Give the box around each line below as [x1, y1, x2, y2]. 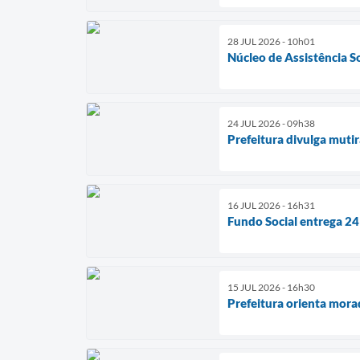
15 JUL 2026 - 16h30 [227, 280, 315, 293]
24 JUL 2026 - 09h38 [227, 117, 315, 129]
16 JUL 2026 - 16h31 [227, 198, 315, 211]
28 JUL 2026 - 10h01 [227, 35, 315, 47]
